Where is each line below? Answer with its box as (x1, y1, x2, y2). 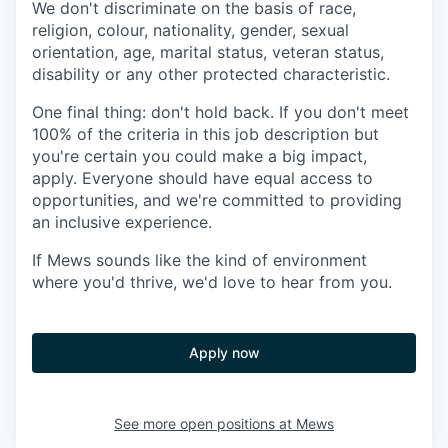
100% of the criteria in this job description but (32, 124, 379, 144)
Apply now (188, 344, 260, 361)
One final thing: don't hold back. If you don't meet (32, 102, 409, 122)
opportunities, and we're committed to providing (32, 190, 402, 210)
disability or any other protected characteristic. (32, 64, 390, 84)
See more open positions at (114, 415, 296, 432)
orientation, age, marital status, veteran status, (32, 42, 384, 62)
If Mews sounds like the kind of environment (32, 250, 367, 270)
